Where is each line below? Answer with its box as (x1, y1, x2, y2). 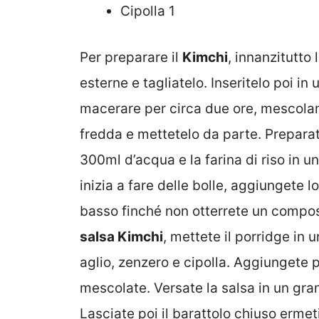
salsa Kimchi (80, 228, 163, 245)
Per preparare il (80, 48, 182, 66)
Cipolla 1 (120, 3, 175, 20)
